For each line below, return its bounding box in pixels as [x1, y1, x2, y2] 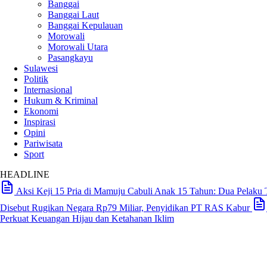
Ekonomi [24, 106, 58, 116]
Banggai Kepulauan [48, 20, 123, 30]
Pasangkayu [48, 52, 93, 63]
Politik [24, 74, 48, 84]
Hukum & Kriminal [24, 95, 98, 105]
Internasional [24, 85, 72, 95]
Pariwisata [24, 138, 63, 148]
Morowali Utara [48, 42, 108, 52]
